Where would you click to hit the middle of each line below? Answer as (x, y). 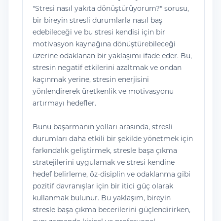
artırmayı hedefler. (64, 103)
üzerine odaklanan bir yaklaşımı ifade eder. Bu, (112, 56)
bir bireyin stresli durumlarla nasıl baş (97, 20)
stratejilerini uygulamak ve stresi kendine (104, 162)
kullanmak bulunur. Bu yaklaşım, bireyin (102, 198)
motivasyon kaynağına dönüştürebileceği (104, 44)
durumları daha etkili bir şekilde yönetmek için (113, 139)
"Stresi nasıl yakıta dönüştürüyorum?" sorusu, (111, 8)
